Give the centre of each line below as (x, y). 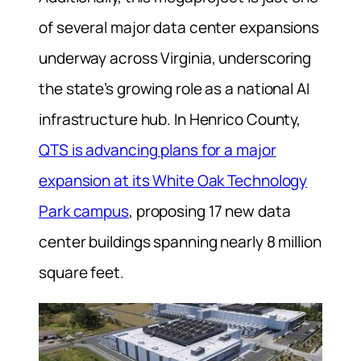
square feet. (81, 272)
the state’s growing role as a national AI (174, 89)
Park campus (84, 211)
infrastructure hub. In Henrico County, (170, 119)
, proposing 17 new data (210, 211)
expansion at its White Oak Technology (173, 180)
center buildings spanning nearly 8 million (180, 242)
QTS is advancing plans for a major (158, 150)
